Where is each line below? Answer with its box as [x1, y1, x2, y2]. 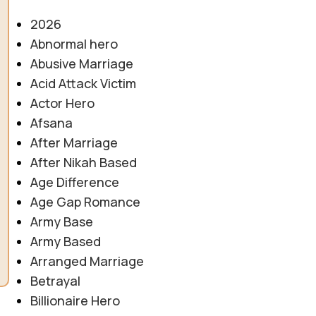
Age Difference [30, 173, 119, 190]
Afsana [30, 114, 73, 131]
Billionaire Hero [30, 291, 120, 309]
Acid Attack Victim [30, 74, 136, 92]
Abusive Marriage [30, 54, 133, 72]
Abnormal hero [30, 35, 118, 52]
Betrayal [30, 272, 80, 289]
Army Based [30, 232, 101, 250]
